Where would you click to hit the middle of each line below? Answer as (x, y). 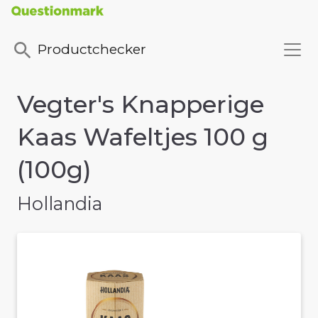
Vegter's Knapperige (141, 105)
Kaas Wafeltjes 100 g (143, 137)
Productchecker (92, 49)
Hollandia (60, 204)
